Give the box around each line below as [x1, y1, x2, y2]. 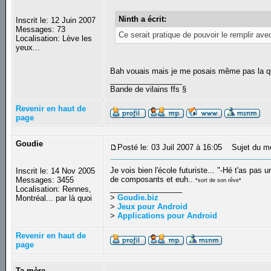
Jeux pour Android [117, 202, 188, 212]
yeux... [16, 43, 41, 53]
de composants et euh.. [110, 175, 196, 184]
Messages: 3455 [16, 175, 74, 185]
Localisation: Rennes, [16, 184, 92, 194]
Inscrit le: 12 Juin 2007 [16, 16, 96, 25]
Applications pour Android [117, 211, 218, 221]
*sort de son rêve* [195, 177, 242, 184]
